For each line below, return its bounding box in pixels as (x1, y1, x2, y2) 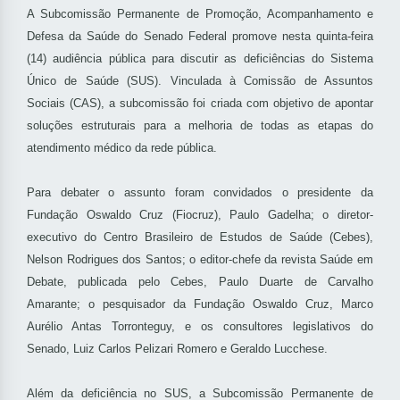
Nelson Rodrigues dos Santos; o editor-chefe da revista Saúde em (27, 253, 373, 267)
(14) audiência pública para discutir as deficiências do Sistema (27, 52, 373, 66)
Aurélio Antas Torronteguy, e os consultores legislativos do (27, 320, 373, 334)
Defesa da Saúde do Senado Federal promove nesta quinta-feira (27, 29, 373, 44)
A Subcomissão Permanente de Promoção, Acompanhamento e (27, 7, 373, 21)
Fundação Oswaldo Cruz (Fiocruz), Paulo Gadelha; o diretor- (27, 208, 373, 222)
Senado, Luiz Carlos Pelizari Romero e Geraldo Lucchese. (27, 342, 328, 356)
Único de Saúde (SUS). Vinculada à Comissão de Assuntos (27, 74, 373, 88)
